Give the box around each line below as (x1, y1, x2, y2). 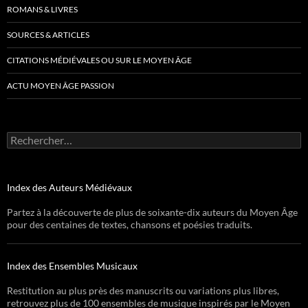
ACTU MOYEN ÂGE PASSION (7, 80, 114, 91)
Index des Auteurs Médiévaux (7, 181, 132, 194)
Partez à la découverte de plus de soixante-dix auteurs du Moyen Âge (7, 206, 298, 219)
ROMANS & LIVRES (7, 4, 78, 15)
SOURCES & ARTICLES (7, 30, 89, 41)
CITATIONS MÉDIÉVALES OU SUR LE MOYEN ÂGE (7, 55, 192, 66)
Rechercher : (6, 131, 60, 144)
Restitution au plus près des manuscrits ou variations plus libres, (7, 285, 279, 297)
